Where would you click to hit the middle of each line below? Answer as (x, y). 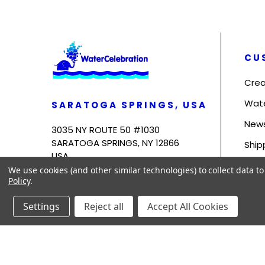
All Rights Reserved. (181, 237)
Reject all (104, 206)
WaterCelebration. (112, 237)
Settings (41, 206)
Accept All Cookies (188, 206)
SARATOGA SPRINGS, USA (129, 105)
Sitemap (239, 237)
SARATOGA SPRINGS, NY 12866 (115, 143)
